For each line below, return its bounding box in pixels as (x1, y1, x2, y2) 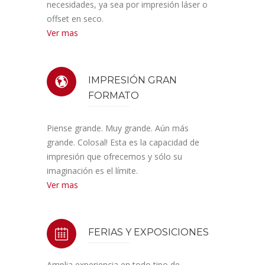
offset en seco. (47, 13, 104, 24)
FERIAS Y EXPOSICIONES (88, 227, 209, 238)
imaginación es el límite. (47, 165, 138, 176)
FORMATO (88, 90, 139, 101)
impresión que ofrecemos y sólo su (47, 151, 182, 162)
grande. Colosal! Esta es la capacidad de (47, 137, 199, 148)
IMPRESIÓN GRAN (88, 75, 177, 86)
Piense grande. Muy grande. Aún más (47, 122, 189, 134)
